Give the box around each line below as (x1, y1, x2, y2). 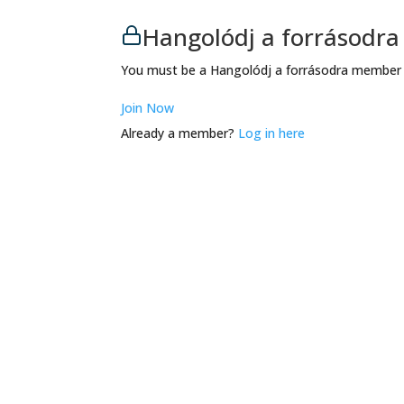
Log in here (238, 124, 306, 142)
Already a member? (121, 124, 239, 142)
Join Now (121, 98, 175, 116)
